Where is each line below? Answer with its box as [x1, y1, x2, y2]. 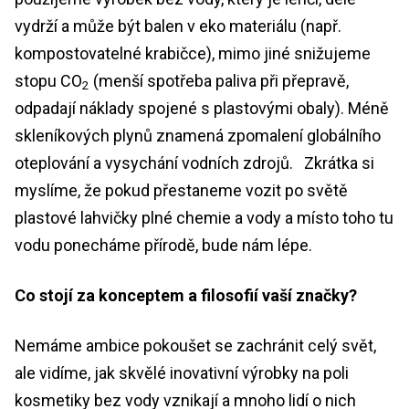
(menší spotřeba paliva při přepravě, [89, 70, 349, 90]
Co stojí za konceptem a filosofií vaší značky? [15, 285, 357, 305]
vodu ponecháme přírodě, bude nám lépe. [15, 235, 312, 255]
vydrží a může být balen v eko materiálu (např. [15, 16, 341, 36]
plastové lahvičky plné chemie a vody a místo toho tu [15, 207, 393, 227]
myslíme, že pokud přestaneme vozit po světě [15, 180, 348, 200]
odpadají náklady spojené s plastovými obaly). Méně [15, 98, 389, 118]
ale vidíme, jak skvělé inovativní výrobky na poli [15, 362, 349, 383]
